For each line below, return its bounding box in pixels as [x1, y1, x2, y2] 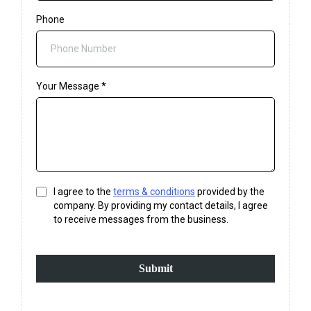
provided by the [195, 186, 264, 198]
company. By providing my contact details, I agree [53, 200, 268, 212]
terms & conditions [113, 186, 195, 198]
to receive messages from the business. [53, 214, 228, 226]
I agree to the [53, 186, 113, 198]
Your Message [36, 81, 101, 92]
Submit [138, 262, 173, 275]
